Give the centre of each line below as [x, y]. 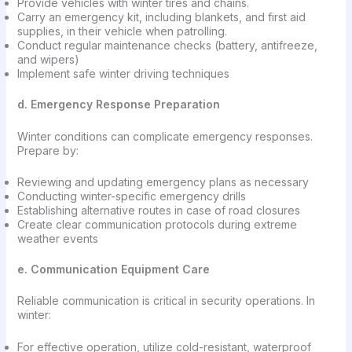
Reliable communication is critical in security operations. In [166, 301]
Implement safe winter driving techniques [123, 74]
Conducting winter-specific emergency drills [131, 196]
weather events [57, 238]
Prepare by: [48, 150]
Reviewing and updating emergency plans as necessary [163, 181]
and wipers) [49, 60]
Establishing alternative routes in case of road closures [160, 210]
